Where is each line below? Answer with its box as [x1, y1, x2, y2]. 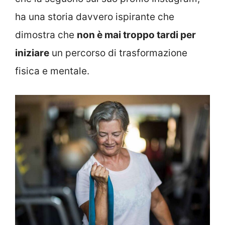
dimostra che [15, 29, 77, 41]
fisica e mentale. [15, 65, 89, 77]
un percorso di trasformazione [49, 47, 187, 59]
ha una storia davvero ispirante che [15, 11, 174, 23]
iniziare [15, 47, 49, 59]
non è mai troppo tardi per [77, 29, 196, 41]
